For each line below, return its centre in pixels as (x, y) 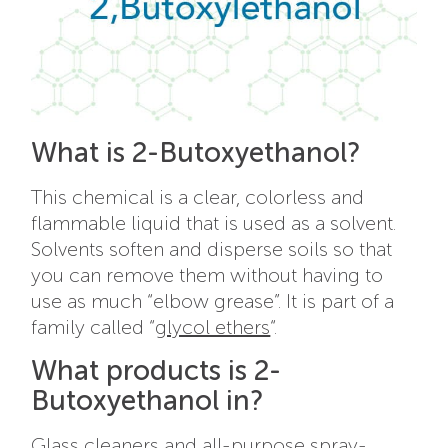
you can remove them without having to (207, 274)
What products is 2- (156, 370)
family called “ (93, 326)
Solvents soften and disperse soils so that (212, 248)
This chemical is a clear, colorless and (198, 196)
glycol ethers (213, 326)
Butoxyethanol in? (147, 400)
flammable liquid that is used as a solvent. (214, 222)
